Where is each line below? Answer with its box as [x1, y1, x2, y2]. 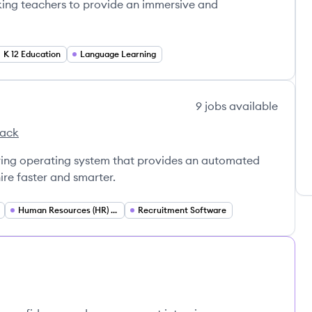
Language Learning [80, 49, 156, 59]
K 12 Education [3, 49, 61, 59]
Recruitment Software [138, 205, 226, 215]
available [226, 99, 278, 113]
